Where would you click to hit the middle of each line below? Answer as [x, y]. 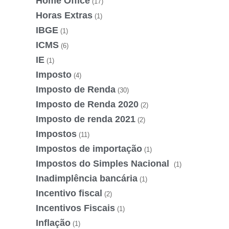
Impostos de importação [89, 148]
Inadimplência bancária [87, 178]
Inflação [53, 223]
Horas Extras [64, 15]
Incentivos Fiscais [75, 208]
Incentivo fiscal [69, 193]
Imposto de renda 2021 [86, 119]
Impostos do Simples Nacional [104, 163]
